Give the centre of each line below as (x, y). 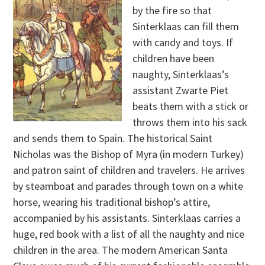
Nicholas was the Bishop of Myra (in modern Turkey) (129, 154)
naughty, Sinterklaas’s (181, 74)
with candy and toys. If (183, 42)
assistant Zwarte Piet (181, 90)
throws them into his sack (190, 122)
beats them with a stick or (191, 106)
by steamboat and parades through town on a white (128, 186)
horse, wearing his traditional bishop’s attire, (112, 202)
